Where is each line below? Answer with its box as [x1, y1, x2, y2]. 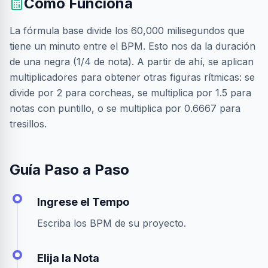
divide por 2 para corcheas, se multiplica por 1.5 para [10, 87, 251, 99]
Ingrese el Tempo [37, 196, 129, 208]
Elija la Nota [37, 252, 99, 264]
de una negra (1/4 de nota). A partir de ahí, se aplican [10, 56, 254, 68]
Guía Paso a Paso [10, 161, 129, 178]
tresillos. [10, 118, 47, 130]
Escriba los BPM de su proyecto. [37, 217, 186, 229]
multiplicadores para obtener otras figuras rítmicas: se [10, 71, 255, 83]
